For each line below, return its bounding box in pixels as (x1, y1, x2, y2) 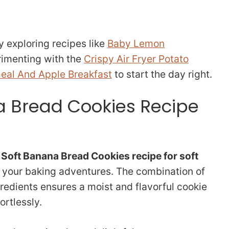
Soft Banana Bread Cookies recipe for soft (1, 150, 198, 163)
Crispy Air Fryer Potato (84, 52, 189, 65)
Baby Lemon (107, 37, 165, 50)
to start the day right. (112, 67, 212, 80)
